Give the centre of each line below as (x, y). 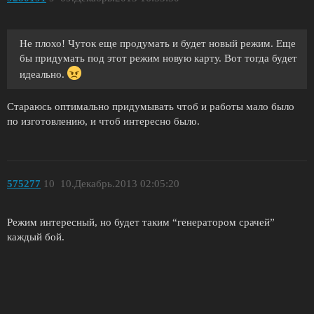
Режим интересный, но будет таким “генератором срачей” (141, 222)
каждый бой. (36, 237)
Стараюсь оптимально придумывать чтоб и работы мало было (151, 106)
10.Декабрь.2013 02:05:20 (120, 184)
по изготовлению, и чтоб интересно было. (103, 121)
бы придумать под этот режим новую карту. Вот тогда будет (158, 58)
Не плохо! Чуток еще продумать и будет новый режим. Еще (158, 43)
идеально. (43, 74)
